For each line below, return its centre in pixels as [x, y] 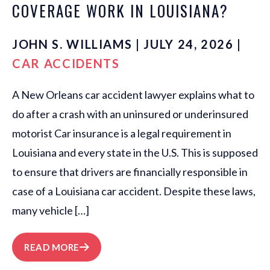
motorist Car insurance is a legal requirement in [122, 133]
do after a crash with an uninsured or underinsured [130, 114]
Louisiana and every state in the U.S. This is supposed [135, 153]
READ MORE [52, 247]
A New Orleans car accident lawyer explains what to [133, 95]
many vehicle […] [51, 211]
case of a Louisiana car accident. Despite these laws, [134, 191]
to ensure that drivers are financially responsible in [130, 172]
